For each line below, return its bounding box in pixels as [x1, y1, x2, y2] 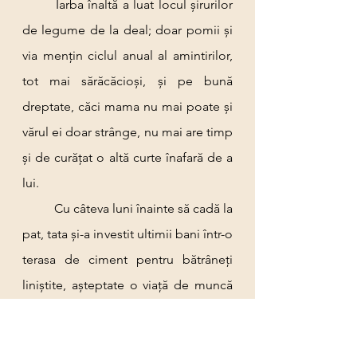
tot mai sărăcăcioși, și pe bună [22, 73, 233, 88]
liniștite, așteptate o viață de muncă [22, 277, 233, 292]
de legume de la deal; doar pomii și [22, 22, 233, 37]
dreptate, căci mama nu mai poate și [22, 99, 233, 114]
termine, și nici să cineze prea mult [22, 328, 233, 343]
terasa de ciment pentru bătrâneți [22, 252, 233, 267]
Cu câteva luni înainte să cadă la [22, 201, 54, 216]
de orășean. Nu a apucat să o [22, 303, 233, 318]
